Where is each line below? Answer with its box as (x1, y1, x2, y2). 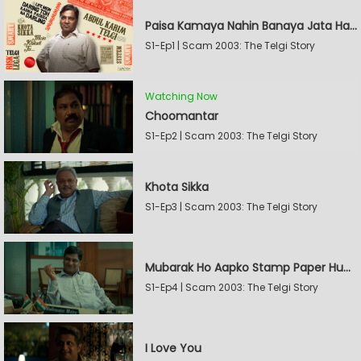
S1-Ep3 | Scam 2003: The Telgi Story (145, 200, 317, 214)
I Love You (145, 340, 201, 356)
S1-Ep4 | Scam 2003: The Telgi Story (145, 280, 318, 294)
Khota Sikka (145, 179, 209, 195)
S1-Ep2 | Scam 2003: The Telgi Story (145, 128, 317, 143)
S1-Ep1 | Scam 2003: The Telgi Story (145, 39, 315, 52)
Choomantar (145, 107, 218, 124)
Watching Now (145, 89, 218, 103)
